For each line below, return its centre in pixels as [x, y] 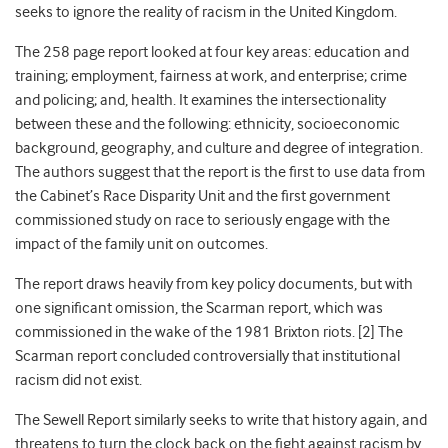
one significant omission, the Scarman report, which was [199, 308]
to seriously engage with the [298, 220]
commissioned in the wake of [111, 332]
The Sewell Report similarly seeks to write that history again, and [221, 420]
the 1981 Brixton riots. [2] [292, 332]
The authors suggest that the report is [138, 172]
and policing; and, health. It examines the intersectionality [200, 100]
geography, [137, 148]
